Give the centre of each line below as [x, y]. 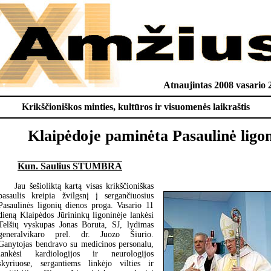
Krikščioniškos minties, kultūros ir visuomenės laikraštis [135, 107]
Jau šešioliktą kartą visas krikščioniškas [84, 186]
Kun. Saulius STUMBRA [70, 166]
